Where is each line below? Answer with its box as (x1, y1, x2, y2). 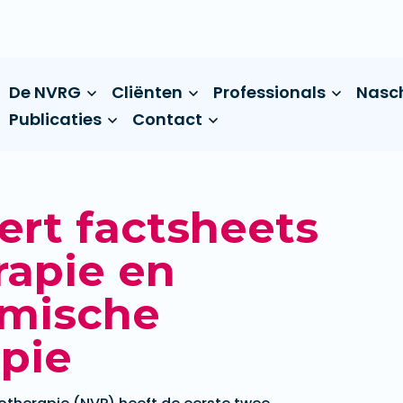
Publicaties (9, 108, 102, 130)
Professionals (213, 81, 326, 103)
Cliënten (112, 81, 183, 103)
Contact (132, 108, 202, 130)
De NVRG (9, 81, 81, 103)
